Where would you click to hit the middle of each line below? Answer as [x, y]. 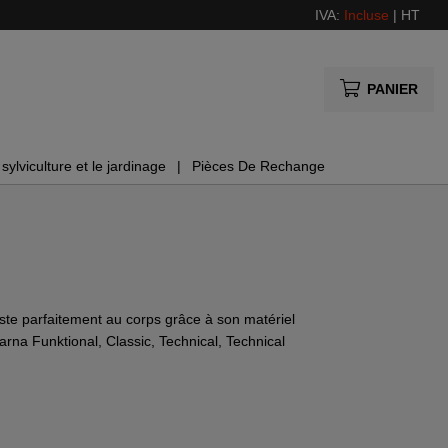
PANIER [392, 88]
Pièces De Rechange [258, 166]
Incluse [366, 15]
